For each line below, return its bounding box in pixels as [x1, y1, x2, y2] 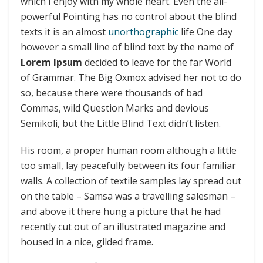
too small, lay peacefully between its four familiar [21, 159, 236, 173]
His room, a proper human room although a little [21, 144, 237, 157]
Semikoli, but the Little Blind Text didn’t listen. [21, 117, 221, 130]
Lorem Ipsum [21, 56, 82, 69]
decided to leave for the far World [82, 56, 231, 69]
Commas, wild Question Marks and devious [21, 102, 209, 115]
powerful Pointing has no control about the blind [21, 10, 237, 23]
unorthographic [108, 25, 178, 39]
